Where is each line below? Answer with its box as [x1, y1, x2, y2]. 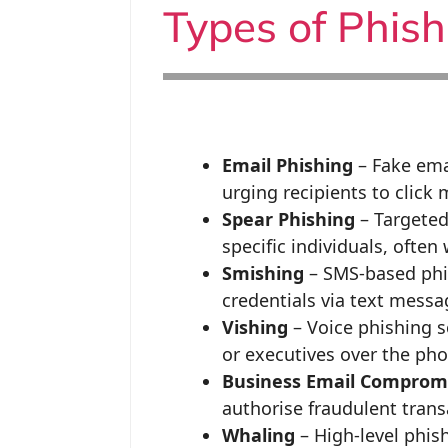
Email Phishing [221, 152, 353, 177]
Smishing [221, 260, 304, 285]
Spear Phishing [221, 206, 355, 231]
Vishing [221, 314, 288, 339]
